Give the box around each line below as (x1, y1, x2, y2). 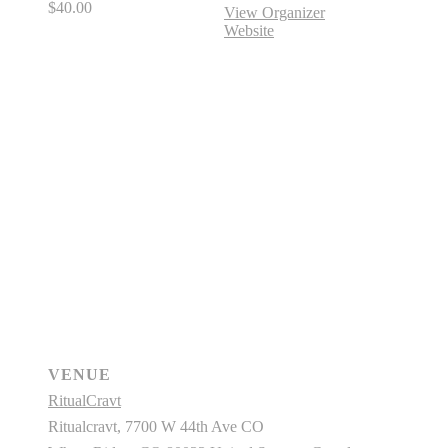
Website (224, 22, 274, 40)
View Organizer (224, 4, 325, 22)
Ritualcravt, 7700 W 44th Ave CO (48, 418, 264, 436)
